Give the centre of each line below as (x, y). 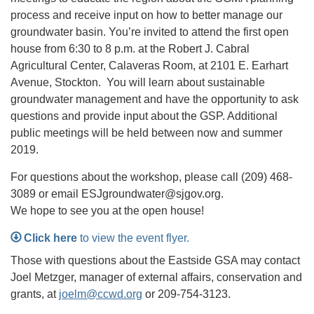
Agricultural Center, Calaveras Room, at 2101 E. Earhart (149, 66)
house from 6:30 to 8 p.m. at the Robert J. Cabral (130, 49)
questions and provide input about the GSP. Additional (144, 116)
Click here (51, 238)
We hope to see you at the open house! (107, 211)
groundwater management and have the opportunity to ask (155, 100)
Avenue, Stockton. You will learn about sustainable (138, 83)
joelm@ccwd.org (101, 294)
